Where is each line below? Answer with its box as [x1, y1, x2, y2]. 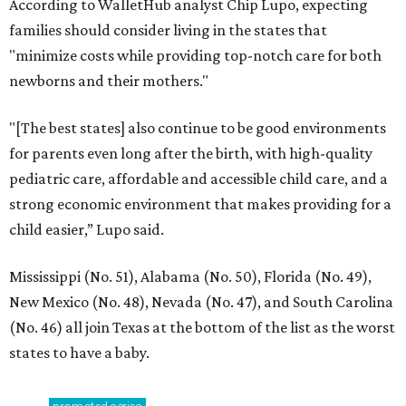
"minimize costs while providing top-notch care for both [9, 45, 382, 64]
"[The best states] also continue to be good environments [9, 118, 386, 137]
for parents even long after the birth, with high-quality [9, 143, 372, 162]
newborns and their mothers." [9, 71, 208, 90]
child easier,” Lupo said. [9, 219, 164, 238]
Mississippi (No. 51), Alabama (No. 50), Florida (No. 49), [9, 266, 372, 285]
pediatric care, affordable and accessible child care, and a [9, 169, 388, 188]
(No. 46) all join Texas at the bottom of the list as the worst [9, 317, 395, 336]
